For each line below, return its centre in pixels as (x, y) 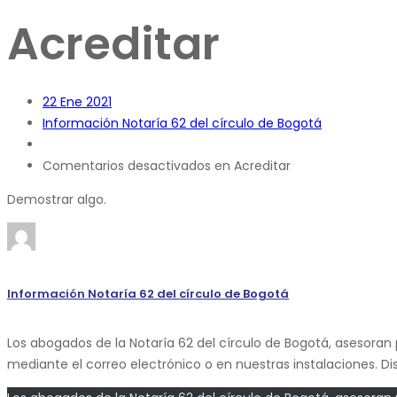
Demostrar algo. (57, 199)
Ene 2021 (86, 102)
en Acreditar (251, 166)
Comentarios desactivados (127, 166)
